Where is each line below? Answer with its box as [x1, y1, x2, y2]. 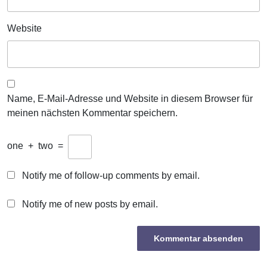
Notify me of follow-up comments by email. [22, 170, 200, 181]
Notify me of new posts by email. [22, 199, 158, 210]
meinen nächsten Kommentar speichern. [7, 108, 178, 119]
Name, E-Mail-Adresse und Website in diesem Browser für [7, 94, 253, 104]
